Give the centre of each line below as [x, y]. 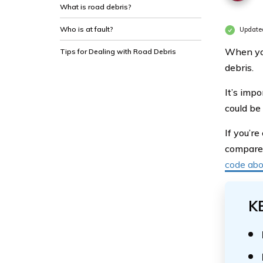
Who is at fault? [87, 29]
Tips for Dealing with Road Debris [118, 51]
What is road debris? [96, 7]
